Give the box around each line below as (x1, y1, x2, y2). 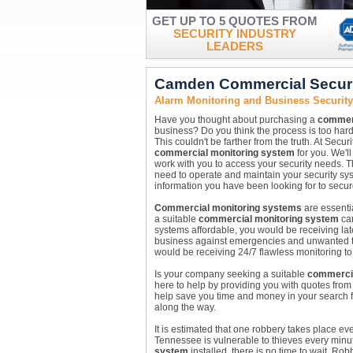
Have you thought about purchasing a (154, 114, 318, 125)
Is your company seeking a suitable (154, 269, 307, 280)
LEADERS (206, 40, 263, 53)
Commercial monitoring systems (154, 203, 302, 214)
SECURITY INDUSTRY (173, 28, 296, 40)
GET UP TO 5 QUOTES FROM (151, 15, 318, 28)
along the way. (154, 302, 216, 313)
